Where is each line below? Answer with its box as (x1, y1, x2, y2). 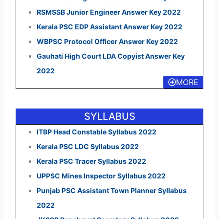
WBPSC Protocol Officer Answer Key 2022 (36, 37, 178, 45)
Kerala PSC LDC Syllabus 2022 (36, 142, 139, 151)
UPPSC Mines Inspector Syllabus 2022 (36, 171, 166, 180)
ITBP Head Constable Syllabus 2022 (36, 127, 156, 136)
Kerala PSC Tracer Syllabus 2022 (36, 156, 146, 165)
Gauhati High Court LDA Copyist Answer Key (36, 51, 185, 60)
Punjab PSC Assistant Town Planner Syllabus (36, 186, 187, 195)
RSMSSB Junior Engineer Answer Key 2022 (36, 7, 181, 16)
